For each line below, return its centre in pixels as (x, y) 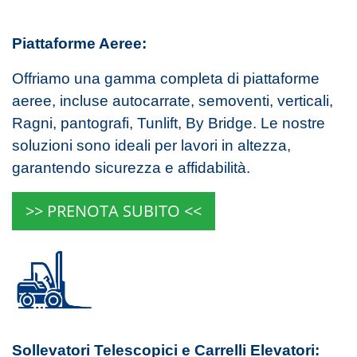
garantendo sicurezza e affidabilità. (131, 168)
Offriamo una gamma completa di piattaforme (166, 79)
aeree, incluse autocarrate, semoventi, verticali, (173, 101)
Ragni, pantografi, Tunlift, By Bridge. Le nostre (169, 124)
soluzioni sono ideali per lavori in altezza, (151, 146)
